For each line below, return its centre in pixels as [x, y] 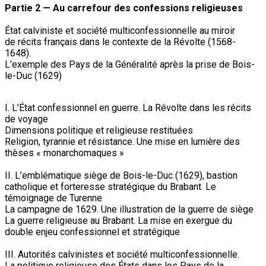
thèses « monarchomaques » [64, 153]
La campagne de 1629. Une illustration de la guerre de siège [129, 209]
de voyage [26, 119]
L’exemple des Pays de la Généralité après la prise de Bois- [130, 64]
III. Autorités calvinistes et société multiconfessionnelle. [122, 254]
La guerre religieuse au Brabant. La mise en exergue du [118, 220]
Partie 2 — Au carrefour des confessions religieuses [124, 8]
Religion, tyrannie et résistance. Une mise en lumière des [122, 141]
